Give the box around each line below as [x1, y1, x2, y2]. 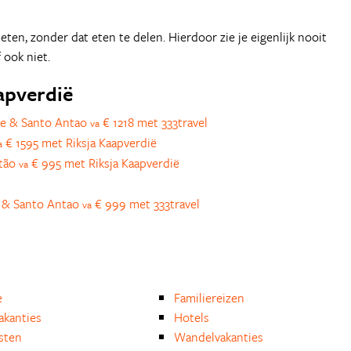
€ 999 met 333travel [92, 194, 200, 213]
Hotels [174, 308, 210, 327]
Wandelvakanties [174, 327, 264, 346]
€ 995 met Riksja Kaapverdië [28, 154, 179, 172]
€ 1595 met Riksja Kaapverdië [2, 133, 157, 152]
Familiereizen [174, 288, 245, 307]
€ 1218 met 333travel [100, 113, 208, 132]
